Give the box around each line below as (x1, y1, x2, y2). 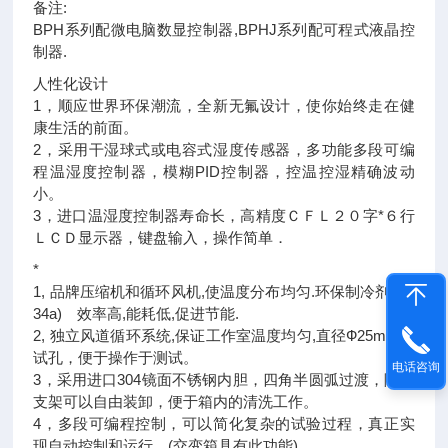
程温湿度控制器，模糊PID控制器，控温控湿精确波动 (33, 163, 415, 181)
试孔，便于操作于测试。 (33, 349, 199, 367)
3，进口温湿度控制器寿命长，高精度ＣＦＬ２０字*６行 (33, 207, 415, 225)
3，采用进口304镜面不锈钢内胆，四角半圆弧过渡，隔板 (33, 371, 415, 389)
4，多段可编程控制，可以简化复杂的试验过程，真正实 (33, 415, 415, 433)
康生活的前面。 (33, 119, 139, 137)
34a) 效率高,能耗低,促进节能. (33, 305, 240, 323)
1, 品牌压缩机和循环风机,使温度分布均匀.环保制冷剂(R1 (33, 283, 415, 301)
